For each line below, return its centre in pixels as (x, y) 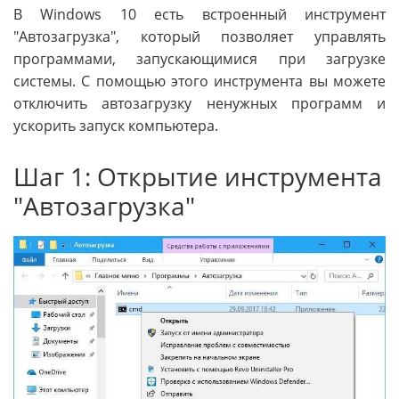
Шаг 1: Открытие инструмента (198, 177)
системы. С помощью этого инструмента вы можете (199, 81)
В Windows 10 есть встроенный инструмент (199, 15)
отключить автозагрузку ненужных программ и (199, 104)
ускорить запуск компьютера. (116, 126)
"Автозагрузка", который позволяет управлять (199, 37)
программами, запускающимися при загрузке (199, 59)
